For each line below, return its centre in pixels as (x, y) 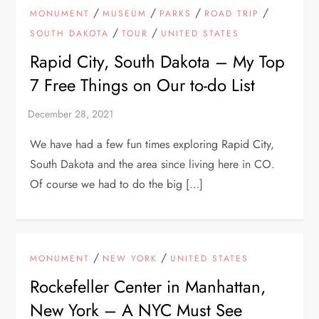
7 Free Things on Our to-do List (143, 85)
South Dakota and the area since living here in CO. (153, 164)
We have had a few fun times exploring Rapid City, (152, 144)
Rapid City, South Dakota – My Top (158, 61)
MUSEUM (125, 13)
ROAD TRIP (232, 13)
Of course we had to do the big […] (117, 184)
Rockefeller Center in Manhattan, (148, 286)
